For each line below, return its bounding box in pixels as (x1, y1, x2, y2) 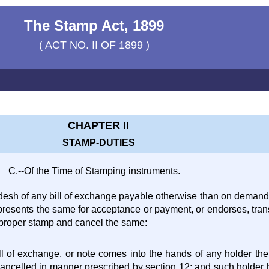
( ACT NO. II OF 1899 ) (38, 39, 150, 51)
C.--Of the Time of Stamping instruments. (8, 166, 180, 176)
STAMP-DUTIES (62, 138, 135, 148)
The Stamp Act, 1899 (24, 17, 165, 34)
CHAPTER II (68, 119, 130, 131)
